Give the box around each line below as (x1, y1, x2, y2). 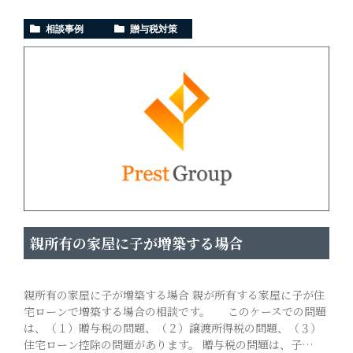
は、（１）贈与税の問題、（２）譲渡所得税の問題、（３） (24, 320, 321, 336)
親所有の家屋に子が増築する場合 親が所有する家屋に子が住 (24, 287, 325, 303)
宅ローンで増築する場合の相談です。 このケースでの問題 (24, 303, 326, 320)
